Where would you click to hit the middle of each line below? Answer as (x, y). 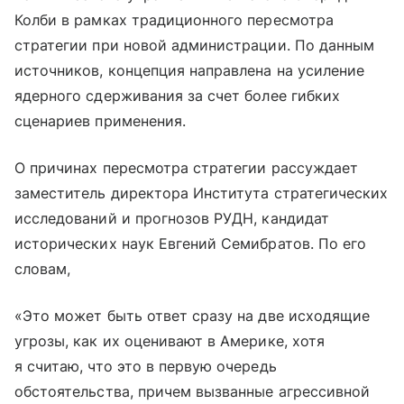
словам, (43, 268)
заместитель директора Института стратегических (202, 193)
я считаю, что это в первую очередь (146, 366)
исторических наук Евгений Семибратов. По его (191, 243)
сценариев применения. (101, 120)
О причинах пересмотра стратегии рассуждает (187, 167)
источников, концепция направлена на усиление (190, 70)
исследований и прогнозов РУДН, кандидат (172, 218)
